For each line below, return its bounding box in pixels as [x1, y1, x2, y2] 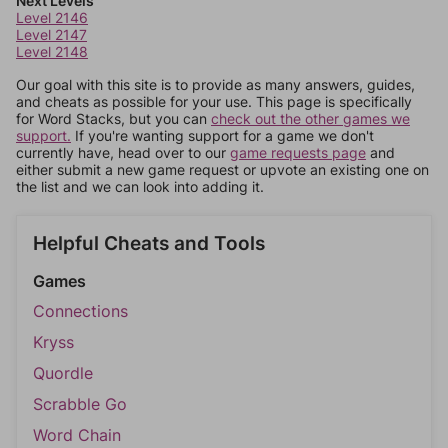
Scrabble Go [33, 394, 127, 414]
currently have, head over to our [16, 144, 230, 161]
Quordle [33, 363, 93, 383]
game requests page [230, 144, 366, 161]
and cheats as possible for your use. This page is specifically [16, 93, 412, 110]
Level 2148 [16, 43, 88, 60]
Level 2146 [16, 9, 88, 26]
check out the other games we [211, 110, 410, 127]
